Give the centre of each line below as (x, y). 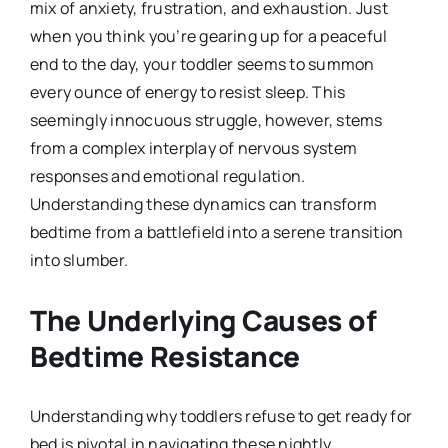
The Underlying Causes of (203, 319)
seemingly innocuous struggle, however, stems (206, 119)
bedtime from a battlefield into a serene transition (216, 231)
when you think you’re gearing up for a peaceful (208, 35)
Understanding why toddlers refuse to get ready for (220, 415)
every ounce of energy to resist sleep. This (187, 91)
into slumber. (79, 259)
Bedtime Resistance (164, 355)
